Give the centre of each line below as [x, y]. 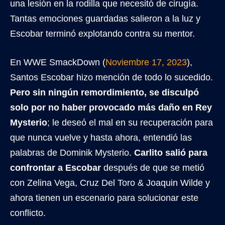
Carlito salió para [171, 153]
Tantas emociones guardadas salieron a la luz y [105, 19]
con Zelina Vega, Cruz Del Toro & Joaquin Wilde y [110, 183]
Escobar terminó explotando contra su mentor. [102, 34]
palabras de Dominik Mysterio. [72, 153]
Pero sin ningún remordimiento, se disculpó [104, 92]
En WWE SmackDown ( [58, 62]
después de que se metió [153, 168]
